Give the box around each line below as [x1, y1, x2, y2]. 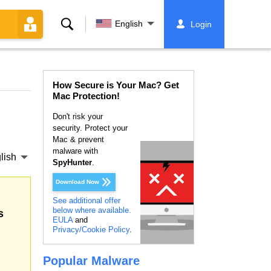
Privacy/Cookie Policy [53, 224, 129, 234]
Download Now [56, 178, 99, 185]
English [115, 19, 143, 28]
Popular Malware [43, 253, 140, 267]
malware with [53, 146, 98, 155]
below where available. [53, 205, 131, 215]
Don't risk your [53, 112, 103, 121]
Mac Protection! [53, 91, 120, 101]
